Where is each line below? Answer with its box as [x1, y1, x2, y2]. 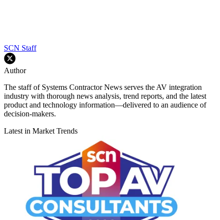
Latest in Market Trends [4, 127, 78, 136]
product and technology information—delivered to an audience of [4, 101, 206, 110]
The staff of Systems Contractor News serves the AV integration [4, 83, 202, 92]
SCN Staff [4, 44, 36, 53]
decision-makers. [4, 110, 56, 118]
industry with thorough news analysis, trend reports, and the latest [4, 92, 206, 101]
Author [4, 66, 26, 75]
